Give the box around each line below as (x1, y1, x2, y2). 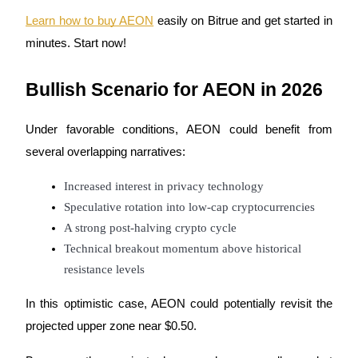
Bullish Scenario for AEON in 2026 (26, 79, 323, 101)
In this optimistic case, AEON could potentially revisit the (26, 297, 332, 311)
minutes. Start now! (26, 37, 126, 50)
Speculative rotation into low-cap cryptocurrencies (64, 201, 315, 214)
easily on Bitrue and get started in (153, 14, 333, 28)
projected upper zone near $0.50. (26, 320, 197, 333)
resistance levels (64, 263, 145, 276)
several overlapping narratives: (26, 145, 185, 159)
